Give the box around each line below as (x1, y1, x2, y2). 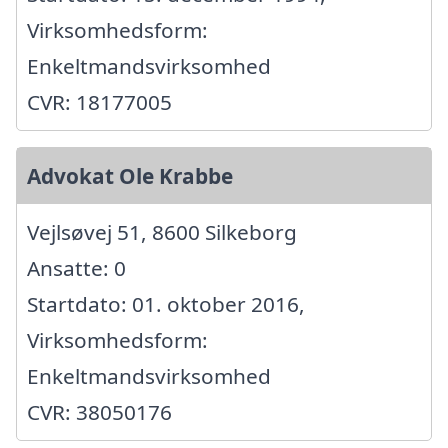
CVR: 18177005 (27, 87, 172, 116)
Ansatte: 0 (27, 253, 126, 282)
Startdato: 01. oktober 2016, (27, 289, 305, 318)
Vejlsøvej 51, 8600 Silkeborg (27, 217, 297, 246)
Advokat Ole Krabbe (27, 161, 233, 190)
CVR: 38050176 (27, 397, 172, 426)
